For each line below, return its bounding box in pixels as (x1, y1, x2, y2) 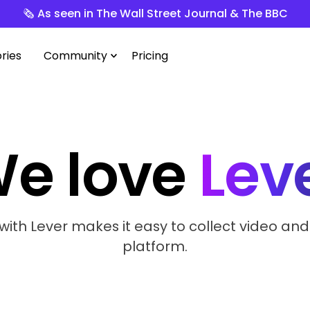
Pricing (131, 47, 168, 64)
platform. (122, 236, 188, 256)
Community (44, 47, 108, 64)
